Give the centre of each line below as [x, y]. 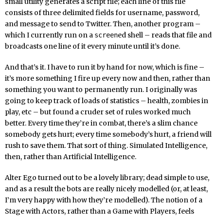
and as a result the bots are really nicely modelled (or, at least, [106, 189]
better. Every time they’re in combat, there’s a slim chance [101, 123]
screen [106, 35]
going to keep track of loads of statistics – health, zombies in [107, 100]
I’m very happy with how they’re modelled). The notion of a [104, 200]
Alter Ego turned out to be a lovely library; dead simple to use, [107, 177]
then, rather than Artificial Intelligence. [71, 156]
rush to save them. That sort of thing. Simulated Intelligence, [106, 145]
